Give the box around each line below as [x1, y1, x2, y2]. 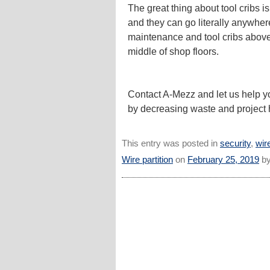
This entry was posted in [122, 139, 220, 149]
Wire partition [122, 155, 173, 165]
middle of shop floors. [128, 46, 219, 57]
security [220, 139, 251, 149]
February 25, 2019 [187, 155, 259, 165]
